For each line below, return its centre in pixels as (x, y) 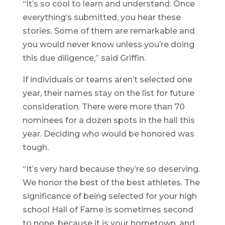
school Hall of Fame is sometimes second (108, 210)
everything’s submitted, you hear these (101, 18)
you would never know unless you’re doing (108, 45)
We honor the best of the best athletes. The (111, 183)
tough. (35, 148)
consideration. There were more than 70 (103, 107)
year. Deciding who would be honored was (108, 134)
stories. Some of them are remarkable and (108, 31)
